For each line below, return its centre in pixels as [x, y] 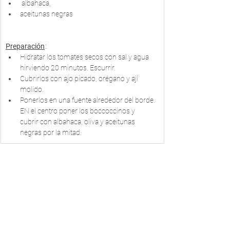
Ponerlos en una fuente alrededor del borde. [88, 100]
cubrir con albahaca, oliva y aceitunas [78, 122]
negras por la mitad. [51, 132]
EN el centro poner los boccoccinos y [78, 111]
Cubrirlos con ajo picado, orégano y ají [80, 79]
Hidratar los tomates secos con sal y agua [85, 57]
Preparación [25, 46]
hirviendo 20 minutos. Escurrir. [69, 68]
